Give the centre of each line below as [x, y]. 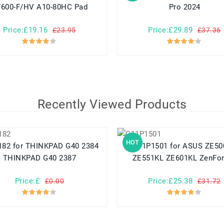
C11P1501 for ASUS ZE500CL [151, 146]
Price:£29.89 [170, 30]
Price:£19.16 [25, 30]
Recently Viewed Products [112, 104]
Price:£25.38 [170, 181]
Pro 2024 [184, 7]
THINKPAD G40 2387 [39, 158]
